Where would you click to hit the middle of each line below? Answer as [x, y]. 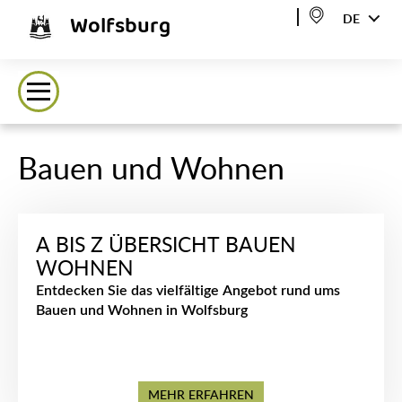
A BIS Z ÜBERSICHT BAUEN [166, 245]
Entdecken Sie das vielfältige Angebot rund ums [188, 291]
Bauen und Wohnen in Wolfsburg [142, 310]
